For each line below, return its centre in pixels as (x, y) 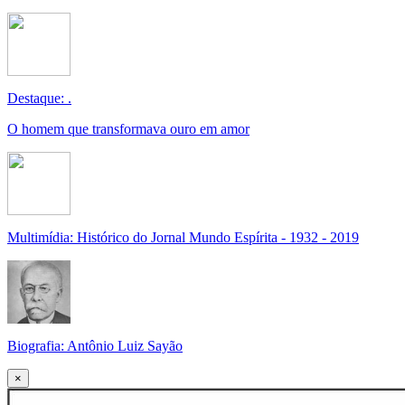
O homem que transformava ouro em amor (128, 129)
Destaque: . (39, 98)
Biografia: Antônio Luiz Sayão (95, 346)
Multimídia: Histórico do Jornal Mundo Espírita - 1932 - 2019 (183, 237)
